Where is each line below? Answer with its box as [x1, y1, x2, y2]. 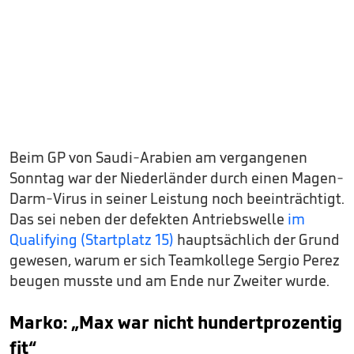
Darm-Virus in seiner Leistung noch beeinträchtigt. [9, 189, 345, 209]
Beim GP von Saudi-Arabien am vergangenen [9, 148, 307, 168]
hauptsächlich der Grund [174, 230, 340, 250]
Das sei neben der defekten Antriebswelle [9, 209, 288, 229]
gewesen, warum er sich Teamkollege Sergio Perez [9, 250, 340, 270]
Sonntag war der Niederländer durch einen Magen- [9, 168, 344, 188]
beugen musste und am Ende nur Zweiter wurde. [9, 271, 330, 291]
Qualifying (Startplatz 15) [9, 230, 174, 250]
